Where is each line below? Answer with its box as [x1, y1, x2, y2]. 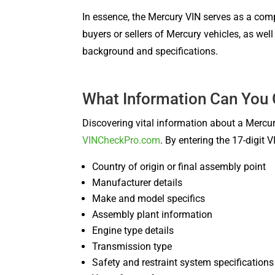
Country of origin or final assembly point [92, 160, 266, 172]
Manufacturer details [92, 176, 183, 188]
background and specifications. [82, 45, 219, 57]
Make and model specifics [92, 192, 206, 204]
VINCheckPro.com [82, 134, 161, 146]
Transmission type [92, 240, 172, 252]
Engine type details [92, 224, 174, 236]
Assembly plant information [92, 208, 213, 220]
